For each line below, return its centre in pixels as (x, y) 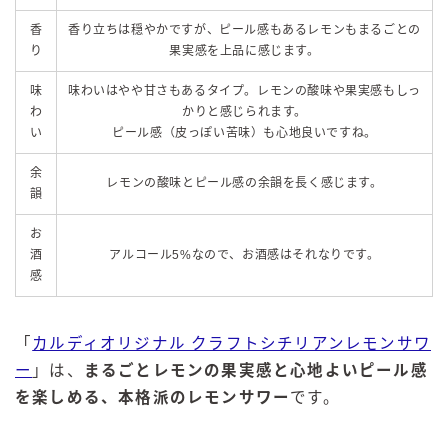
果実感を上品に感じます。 (244, 51)
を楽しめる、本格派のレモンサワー (153, 398)
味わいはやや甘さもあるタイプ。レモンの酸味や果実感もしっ (244, 91)
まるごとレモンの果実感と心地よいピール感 (255, 371)
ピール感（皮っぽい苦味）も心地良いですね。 (244, 133)
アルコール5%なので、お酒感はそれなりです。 (244, 255)
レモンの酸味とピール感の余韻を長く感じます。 (244, 183)
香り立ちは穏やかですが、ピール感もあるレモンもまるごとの (244, 30)
